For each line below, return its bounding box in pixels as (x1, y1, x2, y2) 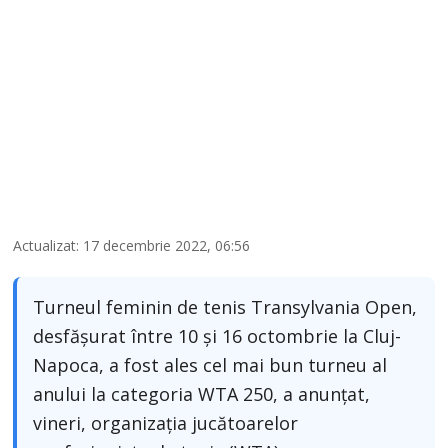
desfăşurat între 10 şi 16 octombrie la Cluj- (33, 324, 402, 349)
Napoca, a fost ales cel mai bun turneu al (33, 353, 388, 378)
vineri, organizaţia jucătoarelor (33, 411, 299, 436)
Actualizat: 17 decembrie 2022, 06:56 (13, 236, 251, 256)
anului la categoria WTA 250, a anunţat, (33, 382, 371, 407)
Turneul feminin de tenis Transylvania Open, (33, 295, 418, 320)
